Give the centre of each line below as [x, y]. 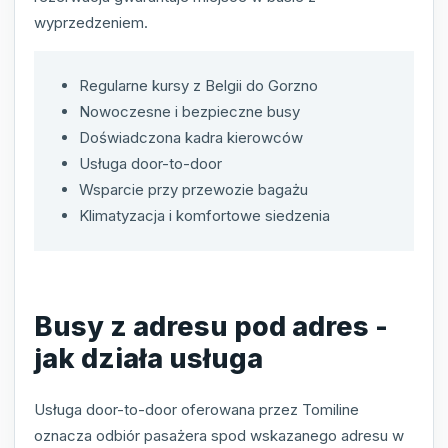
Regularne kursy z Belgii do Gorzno [198, 86]
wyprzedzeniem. [91, 23]
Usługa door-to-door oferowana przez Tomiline [196, 409]
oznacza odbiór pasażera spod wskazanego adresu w [219, 435]
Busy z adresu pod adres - [211, 326]
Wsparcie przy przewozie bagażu [193, 190]
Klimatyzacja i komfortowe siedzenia [204, 216]
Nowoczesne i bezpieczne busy [189, 112]
